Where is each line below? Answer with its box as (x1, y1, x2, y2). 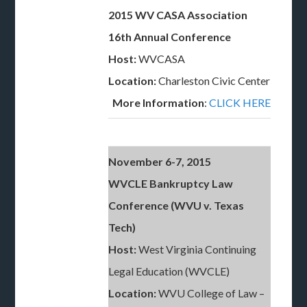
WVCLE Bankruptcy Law (108, 177, 234, 190)
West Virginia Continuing (136, 243, 257, 256)
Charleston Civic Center (156, 74, 271, 87)
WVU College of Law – (156, 286, 265, 299)
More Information (112, 96, 205, 109)
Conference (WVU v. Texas (108, 199, 245, 212)
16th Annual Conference (108, 30, 232, 43)
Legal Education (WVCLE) (108, 265, 230, 278)
